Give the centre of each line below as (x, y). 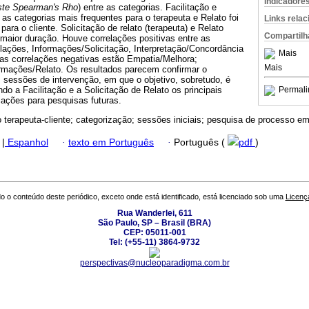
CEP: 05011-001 (154, 233)
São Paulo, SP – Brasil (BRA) (154, 223)
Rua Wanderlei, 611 (154, 213)
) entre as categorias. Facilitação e (147, 8)
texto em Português (111, 142)
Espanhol (27, 142)
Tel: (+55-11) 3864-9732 (154, 242)
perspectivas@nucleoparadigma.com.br (154, 263)
